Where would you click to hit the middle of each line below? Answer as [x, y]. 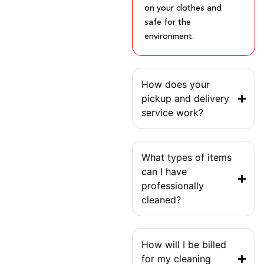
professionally [173, 186]
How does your [176, 85]
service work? [172, 113]
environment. [169, 37]
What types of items [187, 158]
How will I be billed [184, 245]
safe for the [168, 23]
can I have [164, 172]
